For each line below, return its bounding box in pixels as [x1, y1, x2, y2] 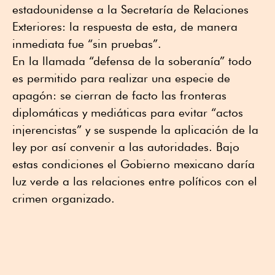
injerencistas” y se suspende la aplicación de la [12, 123, 258, 137]
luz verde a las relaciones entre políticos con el [12, 174, 257, 188]
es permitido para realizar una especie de [12, 71, 230, 85]
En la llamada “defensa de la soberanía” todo [12, 54, 252, 68]
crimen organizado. [12, 192, 115, 206]
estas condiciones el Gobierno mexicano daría [12, 157, 255, 171]
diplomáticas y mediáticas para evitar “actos [12, 106, 243, 120]
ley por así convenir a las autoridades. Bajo [12, 140, 239, 154]
